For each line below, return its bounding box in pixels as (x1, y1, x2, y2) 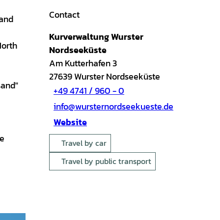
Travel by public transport (61, 155, 151, 167)
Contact (49, 7, 80, 21)
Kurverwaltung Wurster (49, 29, 143, 43)
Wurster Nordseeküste (74, 69, 160, 83)
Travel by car (61, 137, 107, 149)
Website (54, 115, 87, 129)
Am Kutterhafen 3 (49, 56, 117, 70)
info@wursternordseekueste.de (54, 100, 173, 113)
